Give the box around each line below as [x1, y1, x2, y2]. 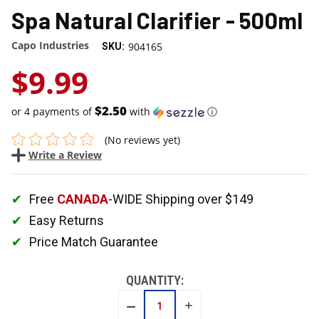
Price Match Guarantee [29, 234, 158, 249]
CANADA [57, 191, 108, 206]
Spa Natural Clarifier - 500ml [11, 6, 303, 33]
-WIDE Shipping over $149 [108, 191, 253, 206]
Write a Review [28, 147, 102, 162]
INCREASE [182, 298, 236, 312]
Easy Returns [29, 212, 104, 228]
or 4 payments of [11, 104, 95, 118]
